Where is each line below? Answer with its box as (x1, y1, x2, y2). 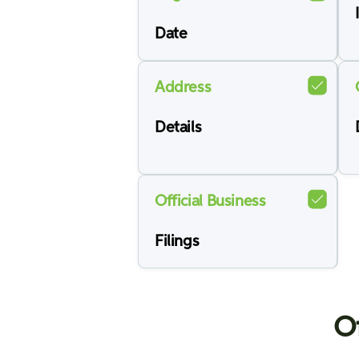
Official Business (155, 194, 266, 209)
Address (155, 80, 212, 95)
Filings (155, 234, 200, 249)
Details (155, 120, 202, 135)
